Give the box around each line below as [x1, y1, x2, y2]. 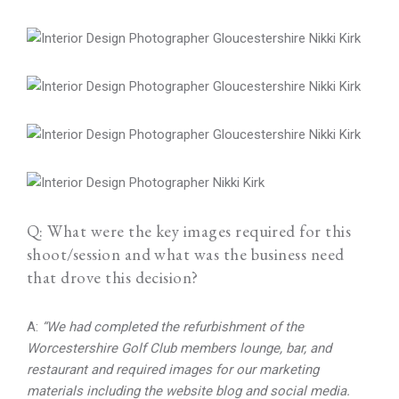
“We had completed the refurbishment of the [42, 319, 304, 335]
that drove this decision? [27, 266, 199, 289]
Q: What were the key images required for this [27, 220, 352, 242]
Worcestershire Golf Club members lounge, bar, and [27, 340, 331, 356]
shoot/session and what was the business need [27, 243, 345, 265]
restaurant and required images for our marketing [27, 362, 319, 378]
